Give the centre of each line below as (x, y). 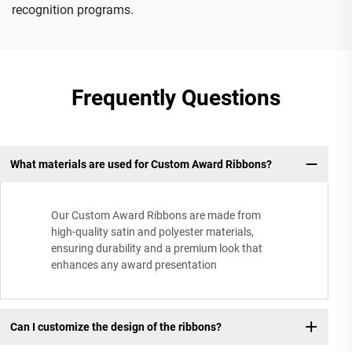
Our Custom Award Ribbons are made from (156, 216)
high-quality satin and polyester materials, (152, 232)
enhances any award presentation (134, 265)
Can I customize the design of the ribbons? (115, 326)
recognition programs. (73, 9)
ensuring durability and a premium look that (157, 249)
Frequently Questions (176, 97)
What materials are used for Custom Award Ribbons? (141, 164)
